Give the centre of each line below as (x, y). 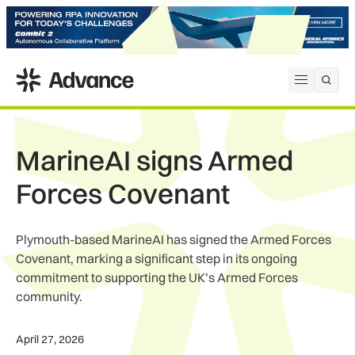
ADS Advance (54, 76)
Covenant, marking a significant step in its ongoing (157, 259)
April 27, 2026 (50, 340)
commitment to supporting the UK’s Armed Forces (157, 278)
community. (49, 297)
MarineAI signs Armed (155, 161)
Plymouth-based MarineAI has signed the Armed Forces (174, 240)
